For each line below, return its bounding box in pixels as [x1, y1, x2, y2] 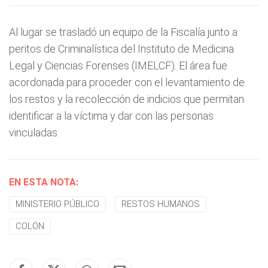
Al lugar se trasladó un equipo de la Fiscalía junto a [9, 26, 237, 38]
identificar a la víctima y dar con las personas [9, 109, 214, 122]
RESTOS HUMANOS [121, 199, 200, 209]
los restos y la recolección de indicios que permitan [9, 93, 244, 105]
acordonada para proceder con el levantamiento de [9, 76, 245, 89]
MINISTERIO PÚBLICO [16, 199, 99, 209]
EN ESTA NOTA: [9, 176, 78, 188]
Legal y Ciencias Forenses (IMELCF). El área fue [9, 59, 227, 72]
